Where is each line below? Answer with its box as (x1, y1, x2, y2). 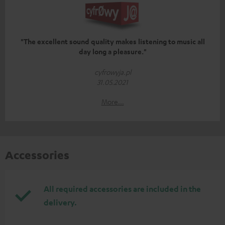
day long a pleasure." (78, 47, 147, 57)
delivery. (44, 197, 77, 208)
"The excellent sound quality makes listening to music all (20, 37, 205, 47)
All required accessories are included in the (44, 184, 201, 194)
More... (101, 97, 124, 106)
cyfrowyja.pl (94, 67, 131, 77)
